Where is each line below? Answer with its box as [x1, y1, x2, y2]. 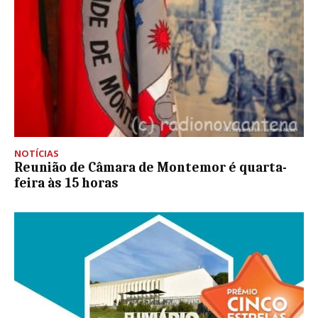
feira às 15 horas [14, 175, 119, 191]
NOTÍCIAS [14, 146, 59, 160]
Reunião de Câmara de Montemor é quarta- [14, 159, 287, 175]
